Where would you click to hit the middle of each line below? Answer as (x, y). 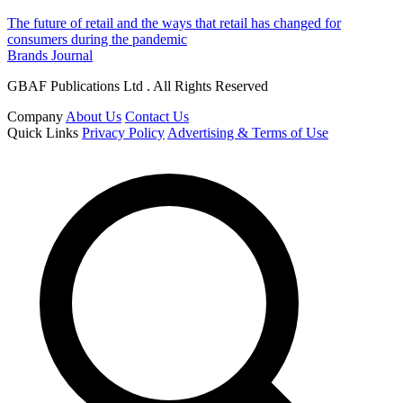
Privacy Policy (123, 132)
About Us (94, 116)
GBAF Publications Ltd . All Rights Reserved (138, 85)
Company (35, 116)
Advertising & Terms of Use (248, 132)
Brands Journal (50, 55)
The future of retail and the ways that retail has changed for (174, 22)
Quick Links (43, 132)
